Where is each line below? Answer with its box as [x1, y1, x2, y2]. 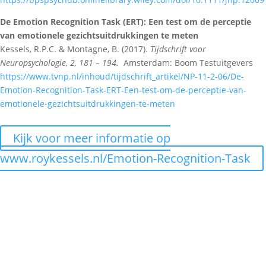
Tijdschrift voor [150, 43, 206, 55]
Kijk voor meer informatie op [13, 129, 170, 146]
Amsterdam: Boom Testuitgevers [123, 56, 253, 68]
